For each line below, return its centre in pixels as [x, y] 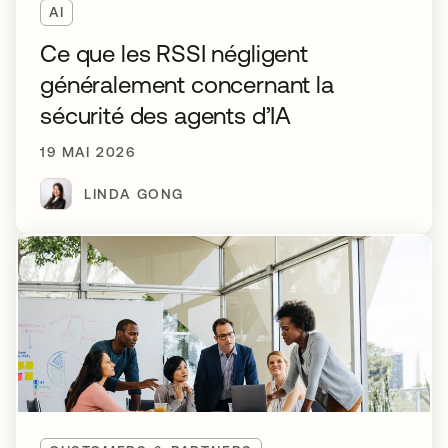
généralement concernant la [187, 84]
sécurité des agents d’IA [166, 115]
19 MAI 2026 [88, 152]
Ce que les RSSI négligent [174, 53]
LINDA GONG [134, 193]
